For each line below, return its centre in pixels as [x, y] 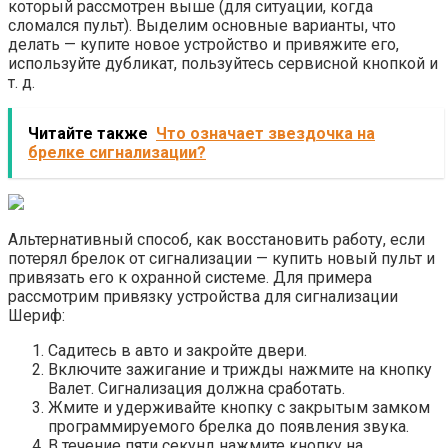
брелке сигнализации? [117, 153]
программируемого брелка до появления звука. [228, 427]
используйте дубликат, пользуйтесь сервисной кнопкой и [223, 64]
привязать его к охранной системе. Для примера [190, 278]
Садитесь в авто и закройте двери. [177, 351]
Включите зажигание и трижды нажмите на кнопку [240, 370]
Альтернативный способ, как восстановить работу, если [216, 240]
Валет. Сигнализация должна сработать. [196, 389]
